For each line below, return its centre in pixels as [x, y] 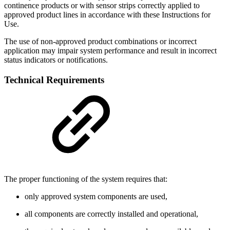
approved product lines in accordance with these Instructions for [107, 14]
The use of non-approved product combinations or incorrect [100, 41]
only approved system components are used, [96, 197]
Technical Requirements [54, 80]
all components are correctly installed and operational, [111, 214]
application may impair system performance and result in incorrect [110, 50]
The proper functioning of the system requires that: [86, 179]
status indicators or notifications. [56, 60]
